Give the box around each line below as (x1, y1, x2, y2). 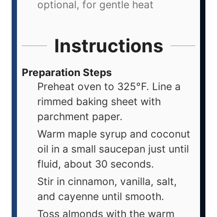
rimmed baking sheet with (37, 95, 161, 108)
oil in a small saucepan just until (37, 143, 189, 155)
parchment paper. (37, 110, 123, 123)
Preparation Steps (22, 66, 112, 79)
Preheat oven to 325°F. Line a (37, 80, 181, 93)
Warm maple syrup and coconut (37, 128, 190, 140)
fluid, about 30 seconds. (37, 158, 154, 170)
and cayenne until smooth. (37, 190, 164, 203)
